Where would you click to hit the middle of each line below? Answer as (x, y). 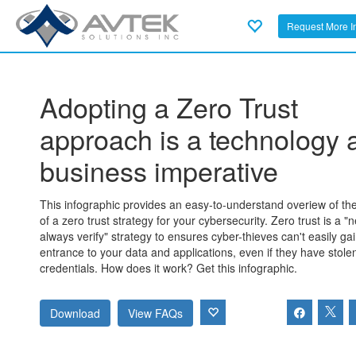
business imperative (159, 170)
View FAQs (155, 313)
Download (75, 313)
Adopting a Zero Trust (169, 107)
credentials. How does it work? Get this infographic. (168, 268)
